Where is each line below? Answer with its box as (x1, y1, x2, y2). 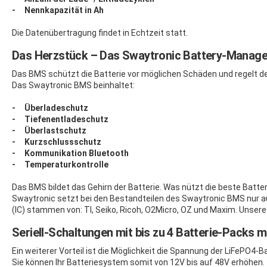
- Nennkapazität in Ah (12, 5, 104, 15)
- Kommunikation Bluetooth (12, 148, 129, 158)
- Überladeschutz (12, 103, 90, 113)
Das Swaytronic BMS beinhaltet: (12, 80, 135, 90)
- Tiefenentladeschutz (12, 114, 110, 124)
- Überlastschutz (12, 125, 88, 135)
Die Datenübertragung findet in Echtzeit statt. (12, 27, 188, 38)
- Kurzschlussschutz (12, 136, 101, 147)
